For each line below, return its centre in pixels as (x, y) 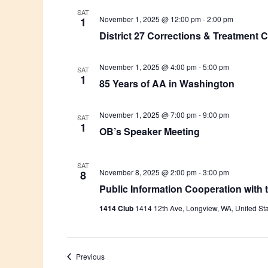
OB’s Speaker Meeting (149, 131)
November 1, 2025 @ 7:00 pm (148, 115)
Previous (90, 256)
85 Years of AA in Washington (167, 83)
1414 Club (117, 208)
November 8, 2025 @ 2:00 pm (148, 172)
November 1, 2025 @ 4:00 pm (148, 67)
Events (115, 256)
